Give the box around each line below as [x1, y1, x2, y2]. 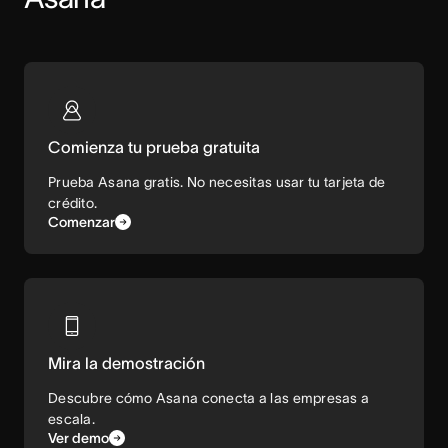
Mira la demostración [48, 354, 205, 373]
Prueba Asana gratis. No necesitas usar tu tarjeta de [48, 174, 386, 191]
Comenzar [48, 214, 115, 231]
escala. [48, 411, 95, 428]
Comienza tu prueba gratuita [48, 138, 260, 157]
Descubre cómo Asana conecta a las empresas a [48, 390, 370, 407]
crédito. [48, 195, 98, 212]
